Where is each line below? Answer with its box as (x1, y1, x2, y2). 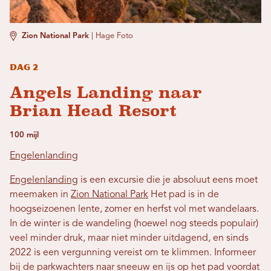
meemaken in (10, 190, 71, 200)
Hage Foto (96, 32, 133, 40)
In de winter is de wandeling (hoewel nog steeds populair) (10, 219, 258, 229)
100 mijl (10, 131, 39, 139)
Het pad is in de (148, 190, 219, 200)
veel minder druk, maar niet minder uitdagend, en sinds (10, 233, 249, 243)
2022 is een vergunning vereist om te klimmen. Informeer (10, 248, 256, 258)
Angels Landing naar (10, 83, 202, 102)
